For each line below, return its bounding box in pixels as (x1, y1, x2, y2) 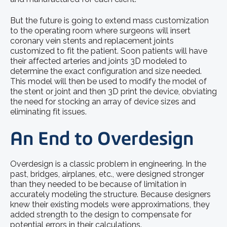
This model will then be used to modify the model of (10, 77, 207, 87)
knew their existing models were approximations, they (10, 199, 210, 209)
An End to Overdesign (10, 126, 194, 150)
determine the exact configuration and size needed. (10, 66, 202, 77)
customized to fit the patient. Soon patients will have (10, 46, 207, 56)
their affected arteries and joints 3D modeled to (10, 56, 187, 66)
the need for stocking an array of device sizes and (10, 97, 196, 107)
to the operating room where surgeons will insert (10, 26, 191, 36)
